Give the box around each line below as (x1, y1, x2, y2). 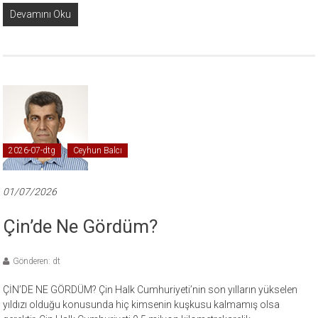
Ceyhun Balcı (73, 145, 123, 155)
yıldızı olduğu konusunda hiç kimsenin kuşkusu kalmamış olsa (3, 298, 280, 310)
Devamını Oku (10, 8, 72, 20)
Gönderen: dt (13, 256, 61, 266)
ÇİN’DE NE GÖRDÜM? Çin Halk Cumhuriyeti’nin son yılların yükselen (3, 283, 298, 295)
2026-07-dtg (9, 145, 56, 155)
